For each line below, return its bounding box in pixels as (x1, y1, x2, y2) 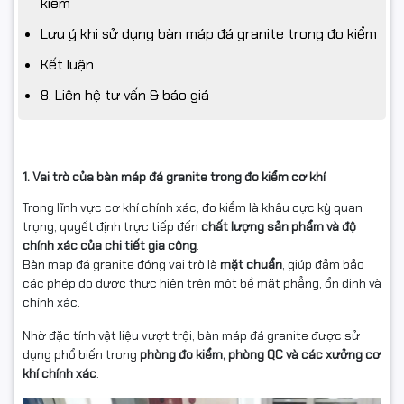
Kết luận (41, 54, 94, 74)
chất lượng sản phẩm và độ (201, 217, 356, 234)
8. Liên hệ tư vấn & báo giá (41, 85, 209, 105)
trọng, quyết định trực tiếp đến (23, 217, 201, 234)
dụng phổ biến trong (23, 345, 140, 363)
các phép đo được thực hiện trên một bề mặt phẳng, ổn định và (23, 274, 381, 291)
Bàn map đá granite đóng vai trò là (23, 255, 220, 272)
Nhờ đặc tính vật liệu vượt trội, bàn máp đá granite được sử (23, 326, 360, 344)
